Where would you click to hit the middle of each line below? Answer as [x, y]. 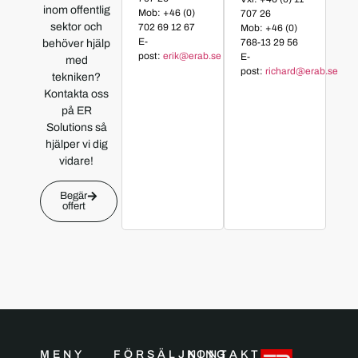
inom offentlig [76, 10]
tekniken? [77, 78]
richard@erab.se [301, 71]
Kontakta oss [77, 94]
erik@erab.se [192, 56]
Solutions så [76, 128]
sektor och [77, 27]
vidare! [77, 161]
